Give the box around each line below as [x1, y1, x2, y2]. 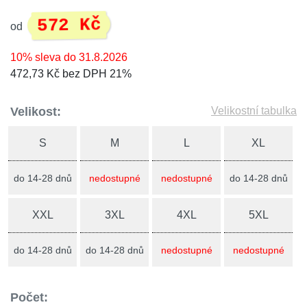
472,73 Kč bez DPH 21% [10, 68, 132, 79]
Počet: [10, 291, 48, 304]
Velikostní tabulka [211, 105, 297, 116]
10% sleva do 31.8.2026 [10, 51, 127, 63]
